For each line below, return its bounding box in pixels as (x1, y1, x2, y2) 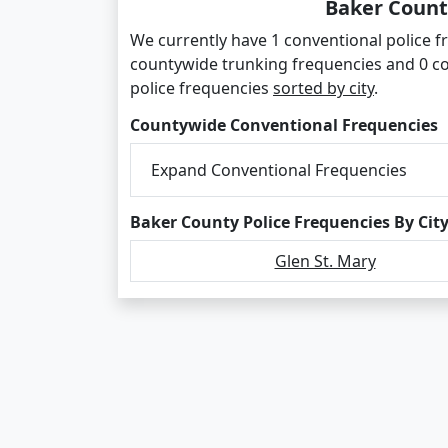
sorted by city (273, 77, 374, 99)
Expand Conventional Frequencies (151, 158, 407, 181)
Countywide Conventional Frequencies (130, 114, 438, 136)
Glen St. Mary (274, 250, 376, 272)
